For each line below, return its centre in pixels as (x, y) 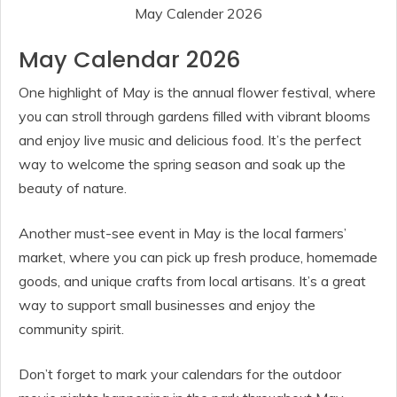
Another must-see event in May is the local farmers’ (183, 234)
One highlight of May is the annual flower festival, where (197, 93)
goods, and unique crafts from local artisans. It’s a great (192, 281)
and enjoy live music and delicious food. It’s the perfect (190, 140)
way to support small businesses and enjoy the (167, 305)
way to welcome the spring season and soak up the (182, 164)
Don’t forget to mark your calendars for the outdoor (180, 374)
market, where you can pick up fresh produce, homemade (198, 257)
